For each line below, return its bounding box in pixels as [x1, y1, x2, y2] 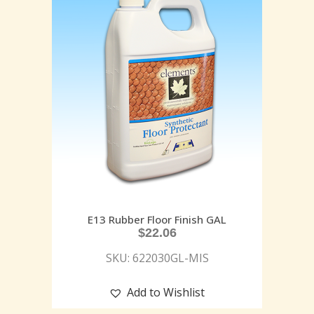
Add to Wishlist [127, 284, 205, 300]
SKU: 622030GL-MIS [105, 250, 209, 266]
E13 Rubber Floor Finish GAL [88, 212, 226, 226]
